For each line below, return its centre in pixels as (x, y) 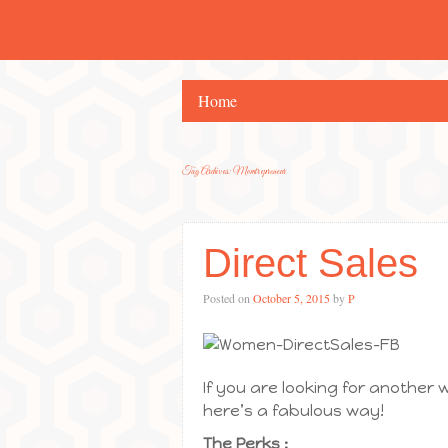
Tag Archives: (207, 171)
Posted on (228, 298)
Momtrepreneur (259, 171)
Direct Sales (310, 263)
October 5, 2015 (291, 298)
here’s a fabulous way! (293, 410)
